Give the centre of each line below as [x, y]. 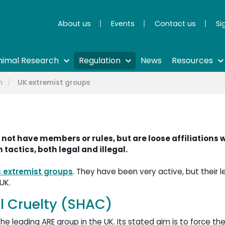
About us [74, 24]
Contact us [175, 24]
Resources [192, 61]
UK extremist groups [54, 83]
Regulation [100, 61]
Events [123, 24]
